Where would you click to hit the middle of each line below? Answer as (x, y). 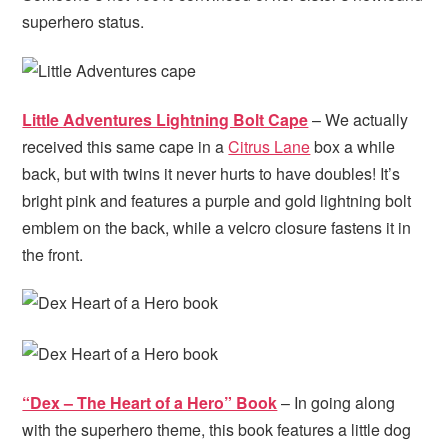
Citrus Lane (269, 146)
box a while (353, 146)
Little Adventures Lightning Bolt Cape (165, 119)
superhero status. (83, 22)
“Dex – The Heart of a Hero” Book (150, 403)
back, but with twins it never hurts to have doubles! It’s (211, 173)
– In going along (336, 403)
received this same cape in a (125, 146)
